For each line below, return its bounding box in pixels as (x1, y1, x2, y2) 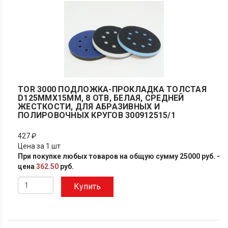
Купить (74, 182, 101, 191)
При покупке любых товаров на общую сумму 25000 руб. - (18, 152, 220, 160)
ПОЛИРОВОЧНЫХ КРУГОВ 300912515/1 (18, 110, 176, 120)
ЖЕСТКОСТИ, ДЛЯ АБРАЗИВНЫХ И (18, 102, 160, 111)
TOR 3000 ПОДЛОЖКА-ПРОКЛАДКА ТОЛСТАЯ (18, 84, 207, 94)
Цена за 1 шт (18, 142, 61, 150)
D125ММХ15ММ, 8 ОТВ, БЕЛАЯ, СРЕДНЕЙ (18, 93, 184, 103)
